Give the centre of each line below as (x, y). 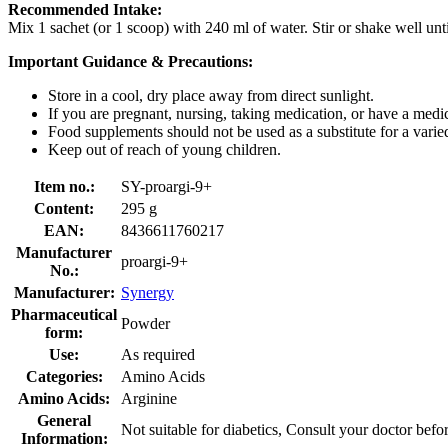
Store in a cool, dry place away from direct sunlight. (211, 95)
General (64, 420)
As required (158, 354)
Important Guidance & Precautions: (130, 61)
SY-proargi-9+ (166, 186)
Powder (145, 323)
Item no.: (64, 186)
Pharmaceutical (64, 314)
